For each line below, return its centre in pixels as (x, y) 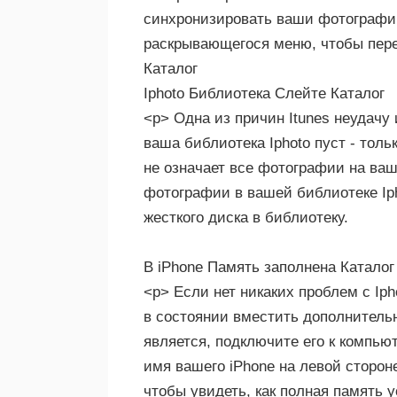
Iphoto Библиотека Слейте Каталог (264, 93)
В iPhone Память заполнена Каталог (269, 267)
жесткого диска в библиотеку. (246, 218)
